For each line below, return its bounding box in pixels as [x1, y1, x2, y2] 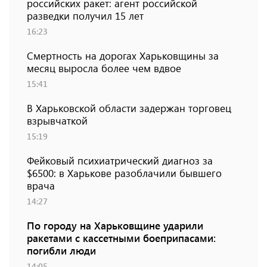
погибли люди [27, 244, 96, 257]
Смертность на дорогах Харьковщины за [27, 49, 219, 63]
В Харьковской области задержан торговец [27, 101, 231, 115]
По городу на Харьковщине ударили [27, 219, 203, 232]
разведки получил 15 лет [27, 9, 144, 23]
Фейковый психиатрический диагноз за [27, 154, 213, 167]
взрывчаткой [27, 114, 88, 128]
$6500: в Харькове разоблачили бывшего [27, 166, 222, 180]
